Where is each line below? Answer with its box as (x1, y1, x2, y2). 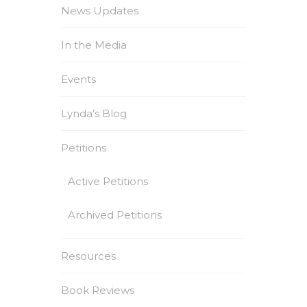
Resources (61, 249, 116, 262)
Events (61, 73, 96, 86)
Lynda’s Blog (61, 107, 127, 120)
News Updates (61, 4, 138, 17)
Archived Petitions (68, 208, 162, 221)
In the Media (61, 38, 127, 51)
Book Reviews (61, 284, 134, 297)
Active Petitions (68, 175, 148, 188)
